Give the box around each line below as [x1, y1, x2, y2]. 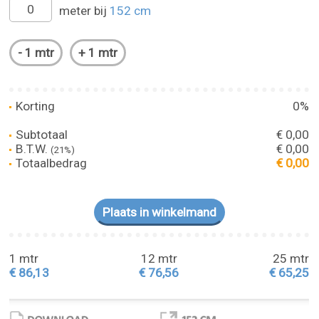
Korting [13, 98, 56, 113]
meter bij [59, 3, 110, 18]
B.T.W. [13, 141, 51, 156]
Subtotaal [13, 127, 68, 142]
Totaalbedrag [13, 155, 88, 170]
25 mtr [273, 251, 310, 266]
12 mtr [140, 251, 177, 266]
